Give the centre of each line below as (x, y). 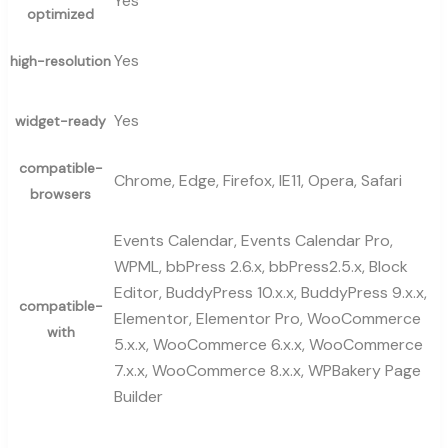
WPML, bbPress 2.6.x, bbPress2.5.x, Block (261, 266)
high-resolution (60, 60)
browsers (60, 193)
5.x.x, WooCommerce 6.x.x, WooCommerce (268, 344)
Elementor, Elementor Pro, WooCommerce (267, 318)
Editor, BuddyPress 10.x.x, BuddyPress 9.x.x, (270, 292)
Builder (138, 396)
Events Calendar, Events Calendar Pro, (253, 240)
